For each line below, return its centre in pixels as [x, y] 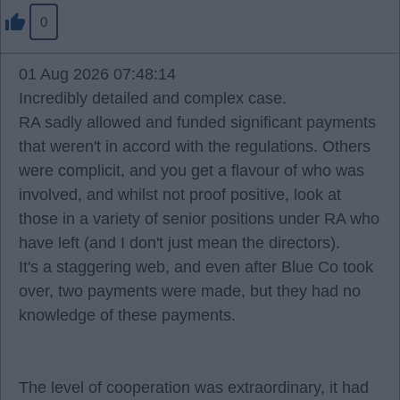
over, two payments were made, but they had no [190, 291]
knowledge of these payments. [127, 315]
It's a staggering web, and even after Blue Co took [196, 267]
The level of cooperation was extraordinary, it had [194, 387]
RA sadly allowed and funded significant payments [197, 122]
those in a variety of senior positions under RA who [199, 219]
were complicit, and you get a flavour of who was [192, 171]
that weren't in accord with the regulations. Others [195, 146]
